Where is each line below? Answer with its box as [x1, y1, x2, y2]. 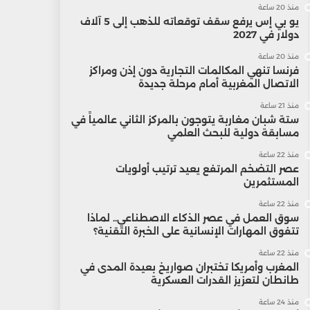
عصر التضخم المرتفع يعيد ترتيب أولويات [115, 163, 299, 175]
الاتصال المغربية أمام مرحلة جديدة [138, 77, 299, 90]
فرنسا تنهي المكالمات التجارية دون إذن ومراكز [89, 64, 299, 77]
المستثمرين [243, 176, 299, 188]
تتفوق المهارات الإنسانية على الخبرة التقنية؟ [93, 225, 299, 237]
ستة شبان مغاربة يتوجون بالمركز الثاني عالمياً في [71, 113, 299, 126]
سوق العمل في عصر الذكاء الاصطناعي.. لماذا [86, 212, 299, 224]
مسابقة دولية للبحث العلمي [167, 127, 299, 139]
